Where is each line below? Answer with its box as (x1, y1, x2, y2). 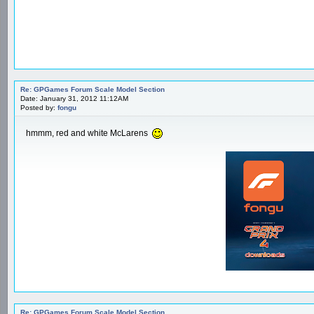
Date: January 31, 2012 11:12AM (20, 94, 128, 102)
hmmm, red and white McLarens (26, 128, 150, 138)
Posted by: (20, 103, 57, 111)
